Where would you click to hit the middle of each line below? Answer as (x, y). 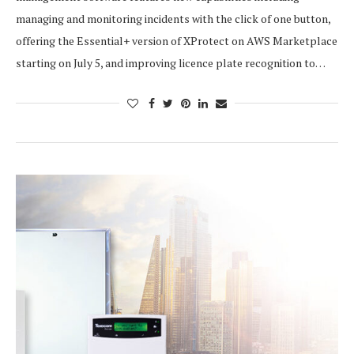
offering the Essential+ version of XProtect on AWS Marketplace (177, 41)
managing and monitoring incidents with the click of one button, (173, 19)
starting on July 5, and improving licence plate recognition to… (171, 63)
